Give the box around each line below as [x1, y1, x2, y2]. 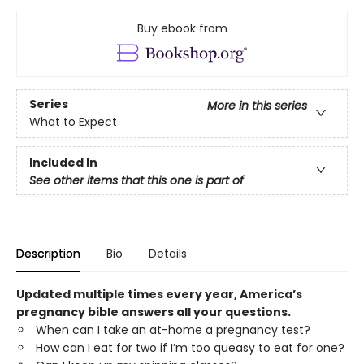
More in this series [207, 97, 307, 115]
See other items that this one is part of [29, 171, 244, 188]
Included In [29, 154, 97, 171]
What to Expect [29, 114, 117, 131]
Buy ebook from [136, 20, 227, 37]
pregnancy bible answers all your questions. [16, 304, 291, 321]
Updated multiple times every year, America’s [16, 286, 302, 303]
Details [149, 245, 187, 262]
